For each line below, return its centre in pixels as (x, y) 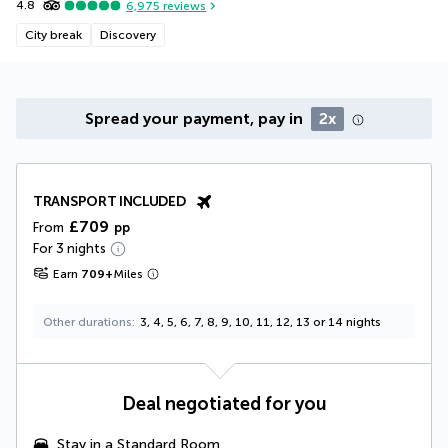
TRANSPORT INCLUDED (109, 201)
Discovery (128, 35)
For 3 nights (69, 248)
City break (53, 35)
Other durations (87, 322)
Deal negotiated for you (224, 404)
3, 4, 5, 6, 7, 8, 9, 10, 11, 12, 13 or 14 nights (260, 322)
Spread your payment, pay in (195, 118)
